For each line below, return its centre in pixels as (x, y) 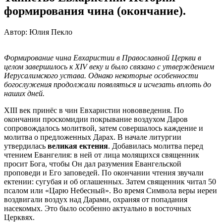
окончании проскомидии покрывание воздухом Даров (96, 119)
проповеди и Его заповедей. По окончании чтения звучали (104, 172)
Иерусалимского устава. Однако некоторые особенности (101, 75)
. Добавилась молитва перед (156, 146)
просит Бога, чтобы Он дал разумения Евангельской (93, 164)
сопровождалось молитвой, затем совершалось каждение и (104, 128)
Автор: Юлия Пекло (38, 32)
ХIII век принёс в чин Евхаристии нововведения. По (94, 110)
